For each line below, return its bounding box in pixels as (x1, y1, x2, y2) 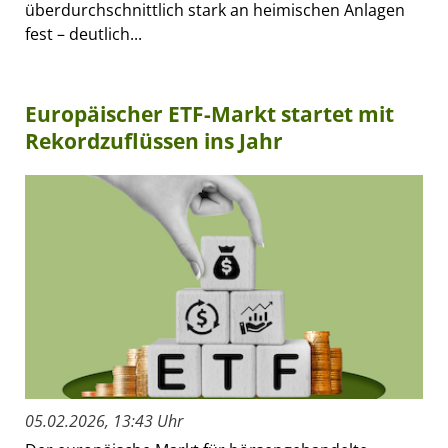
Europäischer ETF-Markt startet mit (25, 100, 394, 129)
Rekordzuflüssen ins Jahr (25, 127, 283, 156)
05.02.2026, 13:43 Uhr (25, 410, 183, 433)
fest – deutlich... (25, 23, 142, 46)
